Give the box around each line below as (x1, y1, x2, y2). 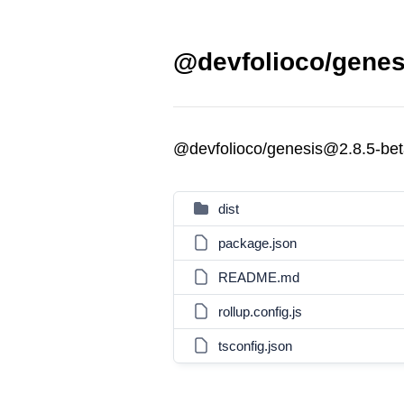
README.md (218, 270, 299, 285)
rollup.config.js (218, 304, 302, 319)
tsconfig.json (218, 338, 292, 353)
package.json (218, 235, 297, 251)
